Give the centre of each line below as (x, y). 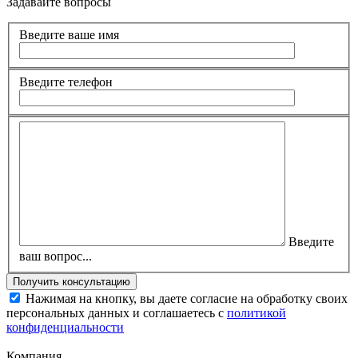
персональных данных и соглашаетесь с (117, 313)
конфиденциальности (65, 328)
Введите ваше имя (69, 35)
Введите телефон (66, 82)
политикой (257, 313)
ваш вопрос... (56, 257)
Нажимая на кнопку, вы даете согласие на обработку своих (185, 299)
